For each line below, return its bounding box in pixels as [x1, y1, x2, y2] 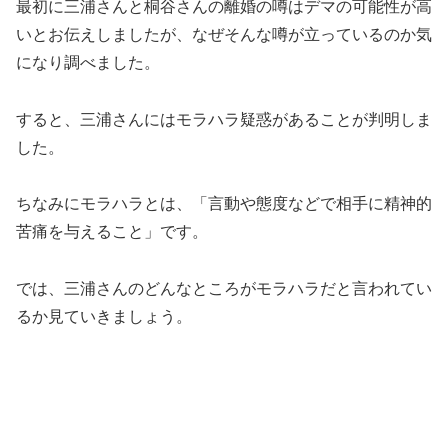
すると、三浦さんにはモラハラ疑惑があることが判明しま [16, 110, 432, 128]
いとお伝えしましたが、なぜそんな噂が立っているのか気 [16, 25, 432, 43]
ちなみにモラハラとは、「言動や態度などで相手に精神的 [16, 195, 432, 213]
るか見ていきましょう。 [16, 308, 192, 326]
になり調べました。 [16, 53, 160, 71]
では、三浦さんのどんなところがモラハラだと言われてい [16, 280, 432, 298]
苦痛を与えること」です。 [16, 223, 208, 241]
